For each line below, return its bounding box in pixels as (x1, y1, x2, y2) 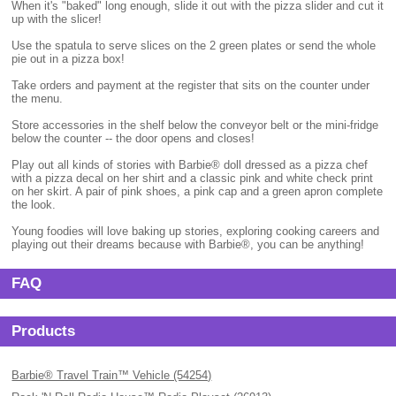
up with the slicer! (11, 12, 103, 26)
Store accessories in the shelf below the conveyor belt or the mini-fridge (11, 118, 379, 132)
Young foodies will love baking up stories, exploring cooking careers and (11, 225, 380, 238)
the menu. (11, 92, 64, 105)
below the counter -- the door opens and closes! (11, 132, 255, 145)
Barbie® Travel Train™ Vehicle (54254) (11, 369, 212, 382)
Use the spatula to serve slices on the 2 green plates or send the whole (11, 39, 377, 52)
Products (11, 323, 76, 339)
